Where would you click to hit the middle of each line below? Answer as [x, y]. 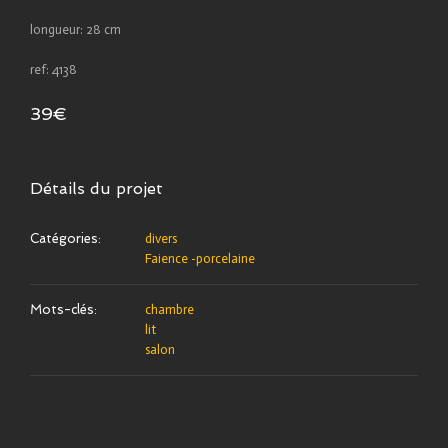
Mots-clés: [63, 309]
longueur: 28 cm [75, 29]
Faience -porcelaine [200, 258]
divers [161, 238]
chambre [169, 309]
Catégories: [65, 238]
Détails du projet [96, 188]
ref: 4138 [53, 69]
